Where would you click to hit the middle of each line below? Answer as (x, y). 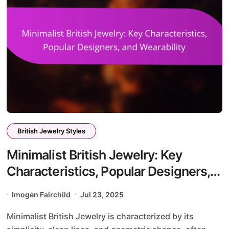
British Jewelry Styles (51, 131)
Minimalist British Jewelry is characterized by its (10, 216)
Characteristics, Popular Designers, (108, 171)
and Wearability (51, 187)
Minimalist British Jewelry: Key (94, 155)
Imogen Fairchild (41, 194)
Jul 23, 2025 (102, 194)
